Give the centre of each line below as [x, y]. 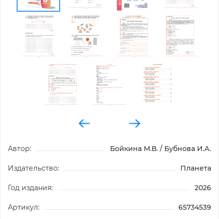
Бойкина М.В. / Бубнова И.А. [161, 148]
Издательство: [33, 168]
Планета [196, 168]
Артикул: [24, 207]
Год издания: [30, 187]
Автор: [20, 148]
